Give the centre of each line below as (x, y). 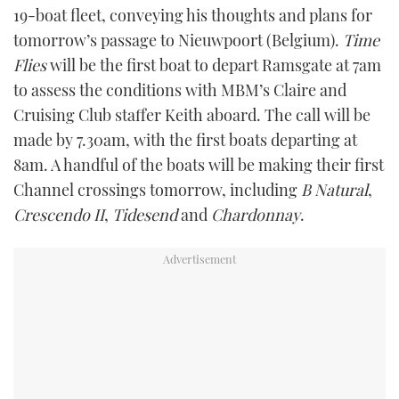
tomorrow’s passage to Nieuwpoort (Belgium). (178, 40)
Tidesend (145, 215)
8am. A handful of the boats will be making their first (199, 165)
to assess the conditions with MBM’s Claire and (180, 90)
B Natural (334, 190)
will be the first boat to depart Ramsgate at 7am (214, 65)
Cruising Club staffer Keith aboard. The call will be (192, 115)
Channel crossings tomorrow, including (157, 190)
